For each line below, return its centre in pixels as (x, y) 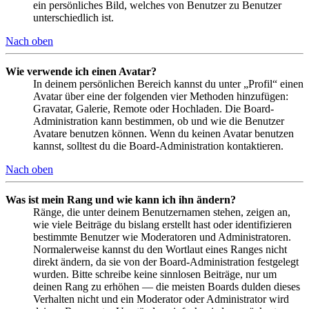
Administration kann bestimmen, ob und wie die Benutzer (159, 121)
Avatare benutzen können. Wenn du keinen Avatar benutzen (163, 133)
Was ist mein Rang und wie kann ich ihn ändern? (121, 199)
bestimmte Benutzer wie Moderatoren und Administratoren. (162, 237)
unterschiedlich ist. (73, 17)
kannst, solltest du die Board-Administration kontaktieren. (158, 146)
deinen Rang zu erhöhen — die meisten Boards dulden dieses (167, 286)
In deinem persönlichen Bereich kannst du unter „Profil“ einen (168, 83)
